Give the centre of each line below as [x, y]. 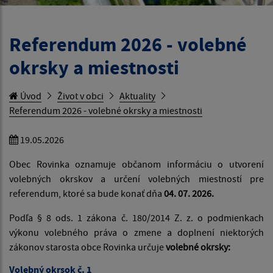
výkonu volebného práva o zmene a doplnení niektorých [136, 232]
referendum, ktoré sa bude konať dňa [87, 193]
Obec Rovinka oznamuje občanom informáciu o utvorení [136, 164]
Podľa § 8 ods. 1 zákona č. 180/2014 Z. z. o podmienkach [136, 218]
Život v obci [80, 96]
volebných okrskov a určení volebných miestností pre [136, 179]
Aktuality [137, 96]
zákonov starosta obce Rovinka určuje [87, 247]
